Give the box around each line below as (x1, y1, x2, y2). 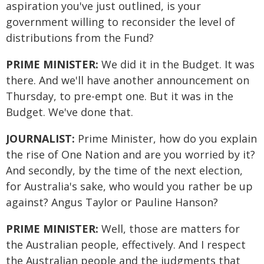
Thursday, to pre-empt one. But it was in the (6, 89, 233, 103)
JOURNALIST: (6, 131, 78, 146)
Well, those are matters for (98, 222, 240, 236)
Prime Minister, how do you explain (78, 131, 257, 146)
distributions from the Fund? (6, 31, 154, 45)
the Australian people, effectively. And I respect (6, 237, 246, 252)
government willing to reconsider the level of (6, 15, 235, 29)
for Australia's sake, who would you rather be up (6, 179, 253, 193)
